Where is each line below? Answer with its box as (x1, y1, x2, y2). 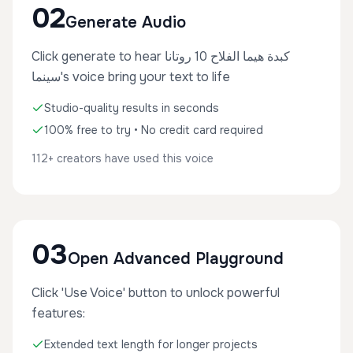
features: (32, 305, 85, 321)
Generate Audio (65, 13, 186, 32)
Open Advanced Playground (68, 249, 284, 269)
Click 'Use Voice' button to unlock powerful (32, 284, 280, 301)
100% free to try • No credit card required (44, 123, 263, 137)
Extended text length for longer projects (44, 337, 258, 351)
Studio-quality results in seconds (44, 101, 219, 115)
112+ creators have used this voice (32, 151, 214, 165)
